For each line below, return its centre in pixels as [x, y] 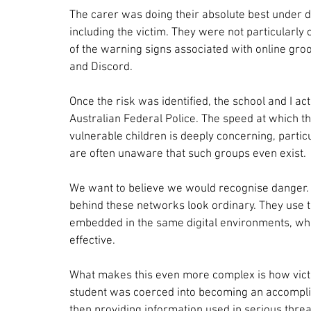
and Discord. [101, 67]
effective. [92, 241]
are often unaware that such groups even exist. [188, 154]
